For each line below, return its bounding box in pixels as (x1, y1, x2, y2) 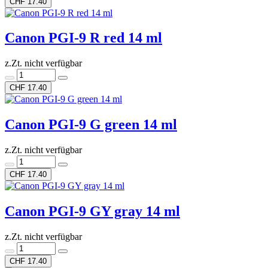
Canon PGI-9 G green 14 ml (5, 117, 177, 133)
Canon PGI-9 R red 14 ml (5, 30, 162, 46)
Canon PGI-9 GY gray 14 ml (5, 203, 180, 220)
